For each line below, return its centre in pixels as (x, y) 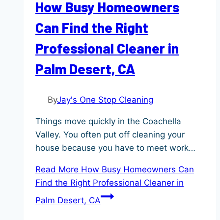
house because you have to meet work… (115, 148)
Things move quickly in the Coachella (108, 122)
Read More (57, 170)
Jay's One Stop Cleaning (105, 100)
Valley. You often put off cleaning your (110, 135)
